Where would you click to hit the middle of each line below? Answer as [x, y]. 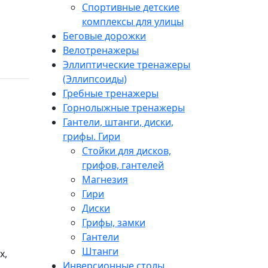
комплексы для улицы [133, 21]
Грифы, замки [114, 222]
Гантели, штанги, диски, [118, 122]
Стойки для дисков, [127, 150]
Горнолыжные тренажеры [124, 107]
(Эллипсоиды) [95, 79]
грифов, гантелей [123, 165]
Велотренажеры [101, 50]
